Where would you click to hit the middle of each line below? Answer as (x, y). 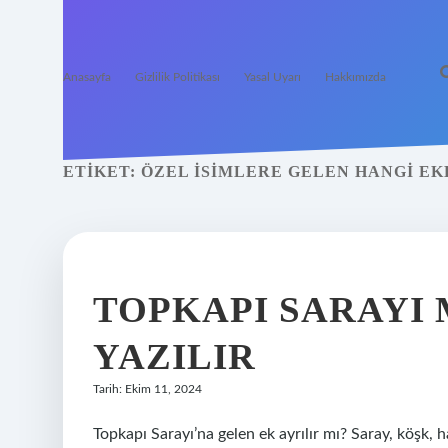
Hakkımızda (355, 77)
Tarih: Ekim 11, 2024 (147, 389)
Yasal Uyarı (272, 77)
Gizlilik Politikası (177, 77)
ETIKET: (102, 171)
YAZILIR (174, 356)
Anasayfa (87, 77)
